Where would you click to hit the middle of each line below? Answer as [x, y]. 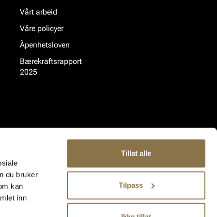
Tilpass [131, 185]
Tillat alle [136, 153]
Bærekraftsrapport [51, 62]
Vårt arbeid [39, 12]
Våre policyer [42, 29]
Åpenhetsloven [45, 45]
